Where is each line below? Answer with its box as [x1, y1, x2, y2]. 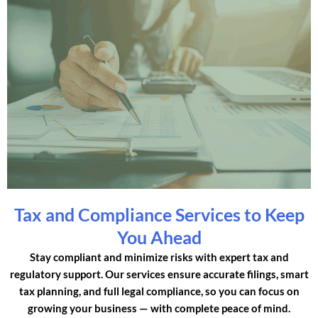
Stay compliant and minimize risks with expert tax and [29, 251, 289, 264]
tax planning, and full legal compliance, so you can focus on [18, 285, 300, 298]
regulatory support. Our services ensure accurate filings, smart [9, 268, 309, 281]
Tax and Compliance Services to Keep [13, 204, 305, 226]
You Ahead [116, 226, 202, 248]
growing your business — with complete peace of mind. [28, 302, 290, 315]
